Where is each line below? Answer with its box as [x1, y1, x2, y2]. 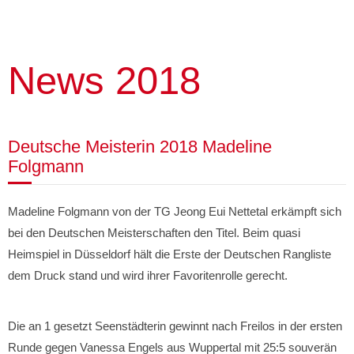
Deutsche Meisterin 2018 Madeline [8, 137, 272, 156]
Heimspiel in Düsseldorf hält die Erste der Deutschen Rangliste [8, 247, 331, 261]
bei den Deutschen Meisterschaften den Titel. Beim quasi [8, 226, 300, 239]
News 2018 [8, 59, 201, 102]
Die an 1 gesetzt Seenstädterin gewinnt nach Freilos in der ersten [8, 319, 342, 333]
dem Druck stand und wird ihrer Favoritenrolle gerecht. [8, 269, 288, 282]
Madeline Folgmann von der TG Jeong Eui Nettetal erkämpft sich [8, 205, 341, 218]
